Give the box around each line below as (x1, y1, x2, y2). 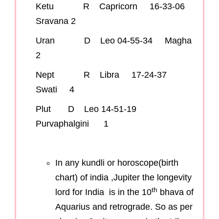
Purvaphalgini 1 (36, 119, 109, 129)
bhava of (157, 187, 194, 197)
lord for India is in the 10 (55, 187, 152, 197)
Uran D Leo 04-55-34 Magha (36, 36, 197, 46)
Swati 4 (36, 85, 74, 95)
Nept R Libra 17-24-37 (36, 70, 176, 80)
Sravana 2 (36, 16, 76, 26)
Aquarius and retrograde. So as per (55, 202, 193, 212)
